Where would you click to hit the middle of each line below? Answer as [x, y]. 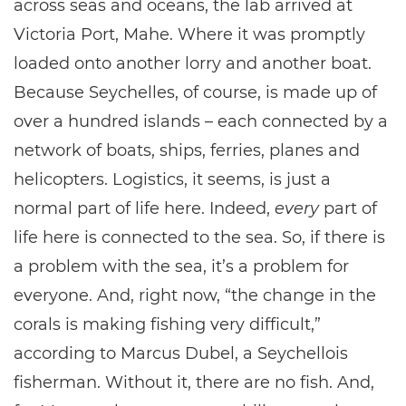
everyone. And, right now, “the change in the [195, 295]
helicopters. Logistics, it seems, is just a [172, 179]
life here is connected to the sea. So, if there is [199, 237]
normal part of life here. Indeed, [144, 208]
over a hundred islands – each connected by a [201, 121]
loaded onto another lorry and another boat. [193, 63]
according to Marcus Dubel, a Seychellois [181, 353]
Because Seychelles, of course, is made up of [195, 92]
